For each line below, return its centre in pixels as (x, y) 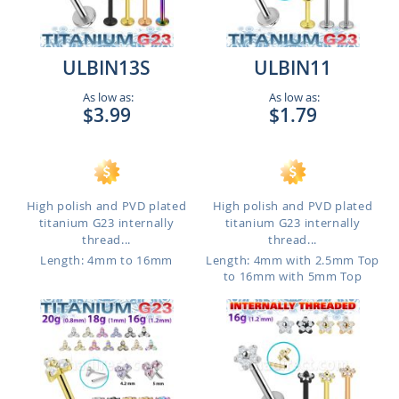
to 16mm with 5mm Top (293, 276)
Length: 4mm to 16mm (106, 260)
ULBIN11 (293, 68)
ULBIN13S (106, 68)
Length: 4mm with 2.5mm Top (293, 260)
